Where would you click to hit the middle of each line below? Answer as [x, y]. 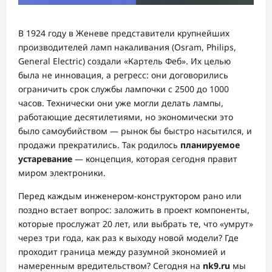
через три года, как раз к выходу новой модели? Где [128, 238]
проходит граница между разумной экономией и [122, 252]
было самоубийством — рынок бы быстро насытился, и [135, 131]
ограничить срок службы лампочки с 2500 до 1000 [124, 89]
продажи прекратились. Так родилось [99, 145]
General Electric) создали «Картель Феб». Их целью [124, 61]
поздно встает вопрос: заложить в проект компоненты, [134, 210]
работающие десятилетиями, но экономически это [126, 117]
